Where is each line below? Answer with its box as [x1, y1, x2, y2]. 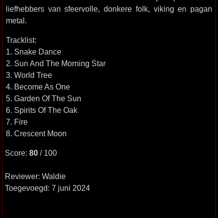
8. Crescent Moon [6, 129, 67, 138]
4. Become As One [6, 82, 70, 91]
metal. [6, 16, 27, 25]
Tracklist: [6, 36, 36, 44]
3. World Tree [6, 71, 52, 79]
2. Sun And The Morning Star [6, 59, 106, 68]
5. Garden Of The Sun [6, 94, 81, 103]
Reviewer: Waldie [5, 172, 66, 181]
